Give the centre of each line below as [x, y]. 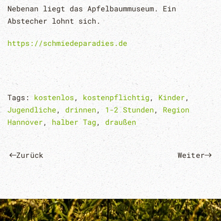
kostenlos [54, 97]
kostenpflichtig [116, 97]
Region [176, 109]
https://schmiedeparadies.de [67, 43]
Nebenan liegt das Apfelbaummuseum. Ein [92, 8]
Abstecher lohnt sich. [54, 20]
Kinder [172, 97]
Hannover [25, 122]
